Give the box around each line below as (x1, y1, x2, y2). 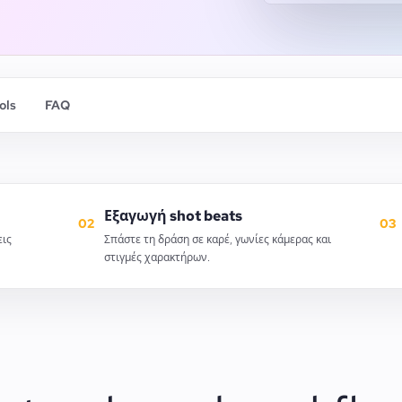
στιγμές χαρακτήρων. (104, 250, 211, 265)
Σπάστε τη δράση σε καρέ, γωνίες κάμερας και (104, 232, 332, 247)
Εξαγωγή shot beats (104, 206, 243, 225)
